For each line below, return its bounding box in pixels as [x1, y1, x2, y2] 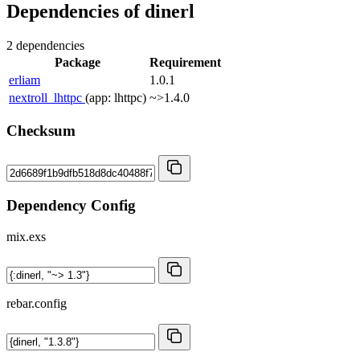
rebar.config [6, 296, 67, 310]
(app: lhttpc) [85, 90, 146, 104]
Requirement [149, 55, 221, 69]
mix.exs [6, 229, 46, 243]
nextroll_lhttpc [9, 90, 85, 104]
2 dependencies [6, 38, 84, 52]
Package [55, 55, 100, 69]
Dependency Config [6, 196, 136, 214]
